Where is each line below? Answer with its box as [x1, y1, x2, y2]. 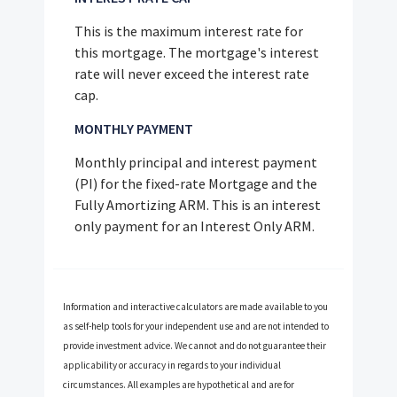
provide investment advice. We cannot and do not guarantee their [63, 339, 327, 352]
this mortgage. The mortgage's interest [74, 43, 320, 61]
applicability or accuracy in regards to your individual [63, 358, 282, 371]
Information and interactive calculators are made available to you [63, 300, 329, 313]
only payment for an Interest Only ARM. [74, 216, 315, 235]
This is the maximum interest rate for [74, 21, 304, 40]
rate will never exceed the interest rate [74, 64, 310, 82]
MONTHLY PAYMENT [74, 119, 194, 137]
